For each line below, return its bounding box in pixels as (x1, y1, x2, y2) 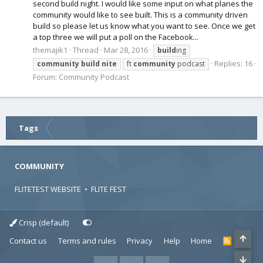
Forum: (33, 72, 59, 83)
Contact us (9, 235, 47, 247)
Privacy (127, 235, 153, 247)
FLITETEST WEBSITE (15, 184, 81, 195)
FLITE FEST (91, 184, 126, 195)
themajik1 (33, 45, 68, 56)
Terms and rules (58, 235, 116, 247)
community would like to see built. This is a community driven (33, 9, 248, 21)
